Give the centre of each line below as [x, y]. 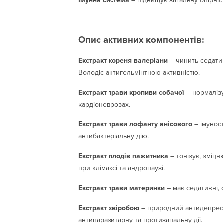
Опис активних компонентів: [141, 40]
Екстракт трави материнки [121, 188]
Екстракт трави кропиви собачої [131, 92]
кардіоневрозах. [104, 104]
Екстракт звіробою [109, 208]
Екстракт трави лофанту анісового [135, 124]
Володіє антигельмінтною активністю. [139, 72]
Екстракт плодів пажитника [123, 156]
